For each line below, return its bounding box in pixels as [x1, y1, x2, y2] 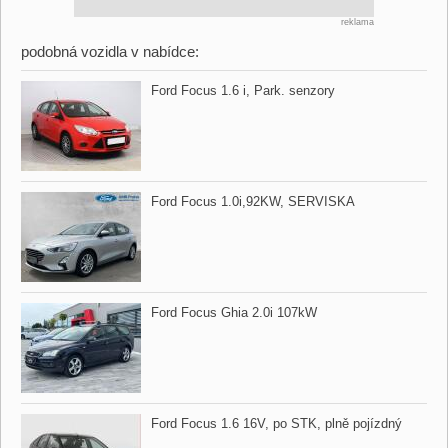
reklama [341, 17, 374, 27]
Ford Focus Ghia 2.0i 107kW [151, 305, 317, 320]
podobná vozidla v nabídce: [21, 43, 199, 60]
